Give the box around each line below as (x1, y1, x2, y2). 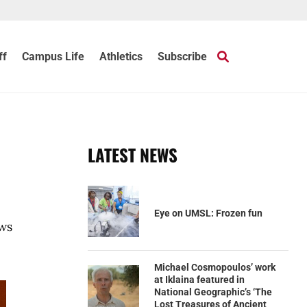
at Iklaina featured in (153, 274, 245, 285)
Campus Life (22, 49, 85, 63)
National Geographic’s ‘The (153, 286, 272, 297)
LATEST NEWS (87, 142, 177, 167)
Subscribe (158, 49, 208, 63)
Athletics (99, 49, 143, 63)
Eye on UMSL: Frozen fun (153, 207, 262, 219)
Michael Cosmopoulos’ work (153, 262, 275, 273)
